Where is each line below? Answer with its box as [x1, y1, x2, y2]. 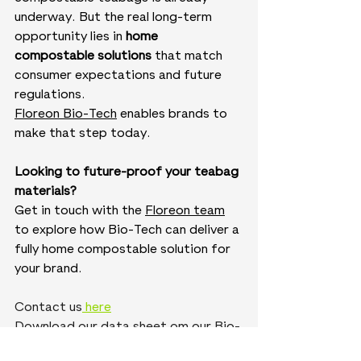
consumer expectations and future [15, 69, 225, 83]
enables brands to [117, 108, 230, 122]
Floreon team [145, 205, 225, 218]
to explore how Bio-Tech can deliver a [15, 224, 243, 238]
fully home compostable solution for [15, 243, 234, 257]
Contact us [15, 301, 82, 315]
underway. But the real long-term [15, 11, 215, 25]
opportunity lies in [15, 31, 126, 44]
